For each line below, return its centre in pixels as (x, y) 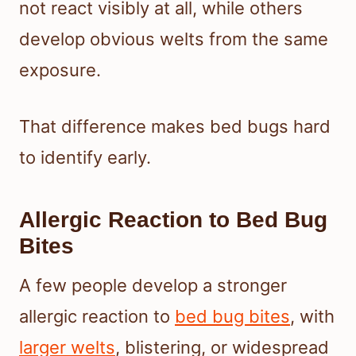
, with (312, 316)
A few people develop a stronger (153, 285)
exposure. (60, 70)
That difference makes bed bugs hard (175, 126)
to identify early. (85, 157)
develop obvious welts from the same (174, 39)
